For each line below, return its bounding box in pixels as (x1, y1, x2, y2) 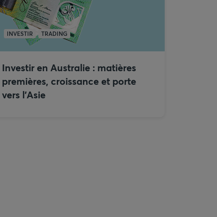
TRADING (41, 30, 67, 37)
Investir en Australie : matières (2, 61, 136, 74)
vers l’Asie (2, 88, 46, 101)
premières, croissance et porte (2, 75, 136, 88)
